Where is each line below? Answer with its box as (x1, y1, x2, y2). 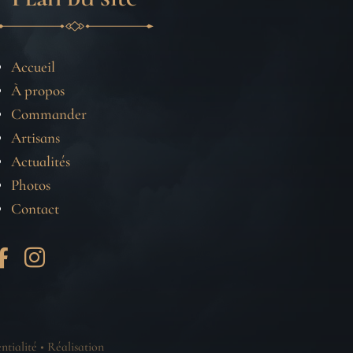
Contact (10, 199, 59, 218)
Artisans (10, 128, 60, 147)
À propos (10, 81, 65, 100)
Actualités (10, 152, 70, 171)
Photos (10, 176, 50, 195)
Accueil (10, 58, 55, 76)
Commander (10, 105, 87, 124)
